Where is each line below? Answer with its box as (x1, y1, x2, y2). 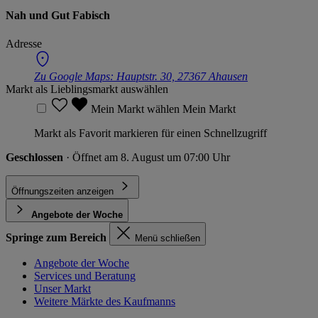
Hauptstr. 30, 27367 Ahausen (116, 70, 248, 82)
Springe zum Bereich (6, 231, 106, 243)
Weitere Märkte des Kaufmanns (34, 295, 175, 307)
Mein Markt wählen (91, 102, 182, 115)
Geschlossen (6, 150, 66, 163)
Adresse (6, 37, 42, 50)
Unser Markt (34, 282, 91, 295)
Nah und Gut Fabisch (6, 9, 110, 22)
